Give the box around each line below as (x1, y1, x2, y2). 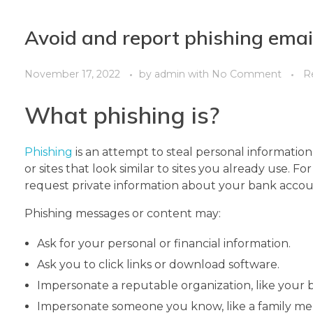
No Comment (212, 67, 282, 80)
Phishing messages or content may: (24, 206, 221, 220)
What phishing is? (24, 99, 219, 129)
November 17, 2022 (24, 67, 120, 80)
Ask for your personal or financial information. (36, 236, 291, 250)
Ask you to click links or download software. (36, 257, 279, 271)
